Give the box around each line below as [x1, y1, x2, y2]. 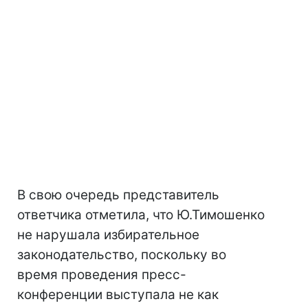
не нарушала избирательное [17, 227, 199, 243]
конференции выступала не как [17, 287, 219, 302]
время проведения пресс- [17, 267, 186, 283]
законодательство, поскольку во [17, 247, 226, 263]
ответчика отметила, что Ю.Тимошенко [17, 207, 265, 223]
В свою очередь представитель [17, 187, 219, 203]
